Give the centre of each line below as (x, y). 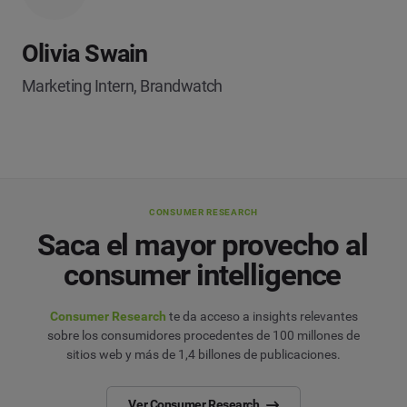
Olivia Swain (85, 53)
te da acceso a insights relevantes (262, 316)
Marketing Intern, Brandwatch (122, 85)
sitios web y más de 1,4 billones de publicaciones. (203, 354)
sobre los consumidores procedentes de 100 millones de (203, 335)
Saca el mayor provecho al (203, 244)
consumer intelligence (203, 274)
